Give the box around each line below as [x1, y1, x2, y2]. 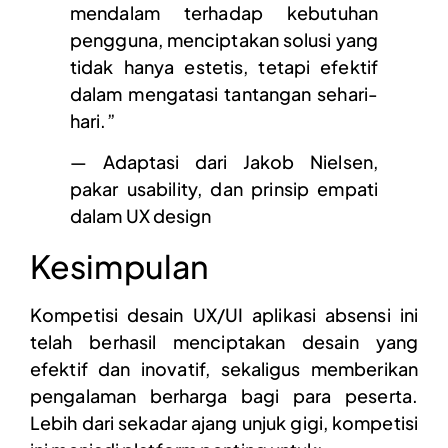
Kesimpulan [30, 246, 209, 287]
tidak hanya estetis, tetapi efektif [70, 54, 378, 78]
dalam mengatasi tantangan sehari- [70, 81, 378, 105]
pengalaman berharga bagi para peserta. [30, 384, 418, 408]
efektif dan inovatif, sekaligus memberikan [30, 357, 418, 381]
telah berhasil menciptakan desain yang [30, 330, 418, 354]
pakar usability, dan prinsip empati [70, 177, 378, 201]
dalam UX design [70, 204, 212, 228]
